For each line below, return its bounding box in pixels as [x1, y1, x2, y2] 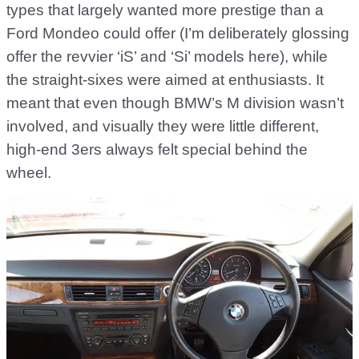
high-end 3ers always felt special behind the [6, 141, 308, 159]
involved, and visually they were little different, [6, 118, 319, 135]
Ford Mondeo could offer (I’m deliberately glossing [6, 25, 349, 42]
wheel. [6, 164, 51, 182]
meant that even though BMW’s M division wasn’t [6, 95, 344, 112]
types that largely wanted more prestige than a [6, 2, 324, 19]
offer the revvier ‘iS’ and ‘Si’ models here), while [6, 48, 328, 66]
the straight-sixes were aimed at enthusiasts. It [6, 71, 324, 89]
